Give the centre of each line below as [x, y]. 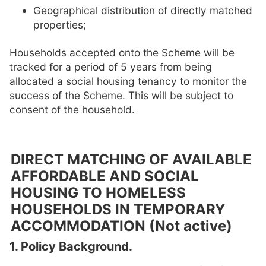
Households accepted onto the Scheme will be [122, 52]
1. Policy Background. [71, 247]
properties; [60, 25]
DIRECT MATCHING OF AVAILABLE [131, 160]
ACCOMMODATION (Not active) [121, 226]
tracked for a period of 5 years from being [111, 66]
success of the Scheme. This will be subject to [121, 95]
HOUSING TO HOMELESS [98, 193]
